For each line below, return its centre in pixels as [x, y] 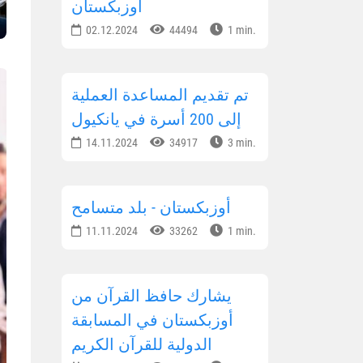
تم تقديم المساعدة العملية [160, 95]
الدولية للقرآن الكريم [142, 345]
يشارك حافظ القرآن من [152, 296]
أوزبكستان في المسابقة [152, 320]
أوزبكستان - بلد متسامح [151, 208]
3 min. [241, 143]
